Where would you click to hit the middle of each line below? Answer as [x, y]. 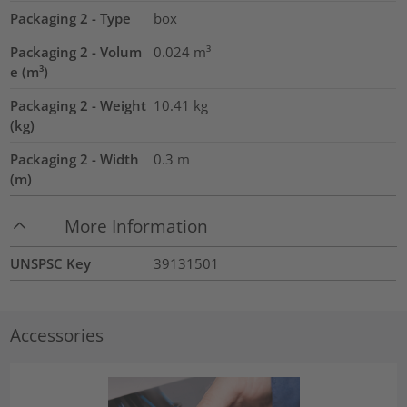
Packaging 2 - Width [75, 159]
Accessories [57, 334]
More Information [137, 226]
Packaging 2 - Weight [79, 105]
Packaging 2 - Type [71, 18]
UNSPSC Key [51, 264]
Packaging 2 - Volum [76, 51]
